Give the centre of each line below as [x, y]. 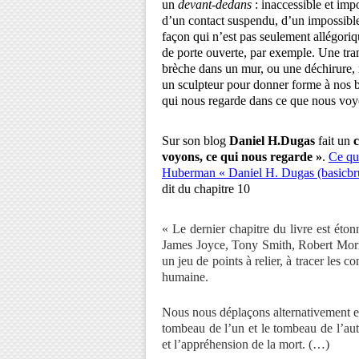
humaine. [185, 277]
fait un [334, 141]
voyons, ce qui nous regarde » [242, 157]
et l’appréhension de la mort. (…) [246, 344]
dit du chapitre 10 [211, 189]
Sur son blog [196, 141]
